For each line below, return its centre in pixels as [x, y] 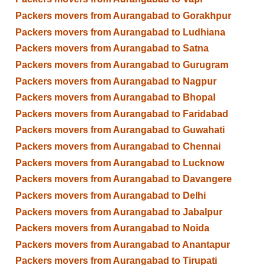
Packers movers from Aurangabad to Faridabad [122, 114]
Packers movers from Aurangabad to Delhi [110, 195]
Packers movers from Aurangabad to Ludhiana [120, 32]
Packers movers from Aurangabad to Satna [112, 49]
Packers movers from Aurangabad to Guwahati [120, 130]
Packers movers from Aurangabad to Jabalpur [119, 212]
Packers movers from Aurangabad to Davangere [123, 179]
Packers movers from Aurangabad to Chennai [118, 147]
